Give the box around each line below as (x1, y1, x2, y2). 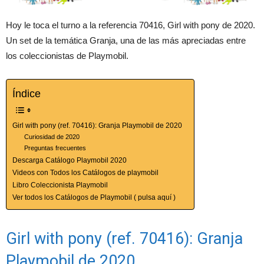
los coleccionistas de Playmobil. (6, 51, 128, 61)
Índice (12, 88, 41, 100)
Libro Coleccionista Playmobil (12, 181, 108, 190)
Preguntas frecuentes (24, 144, 87, 152)
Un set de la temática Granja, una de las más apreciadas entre (6, 35, 246, 46)
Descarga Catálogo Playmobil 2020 (12, 156, 127, 165)
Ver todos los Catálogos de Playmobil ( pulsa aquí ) (12, 193, 176, 202)
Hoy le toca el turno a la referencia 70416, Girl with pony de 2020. (6, 20, 255, 31)
